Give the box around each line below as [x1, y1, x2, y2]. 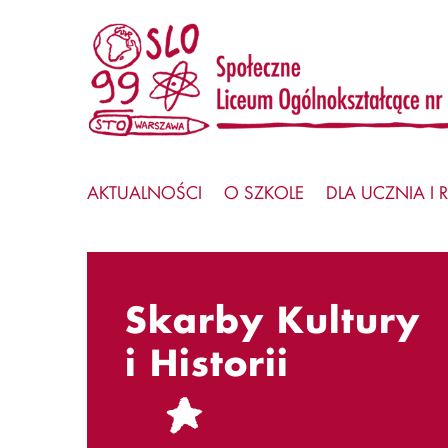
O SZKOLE [224, 180, 305, 203]
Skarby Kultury [125, 297, 420, 342]
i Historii [125, 340, 289, 385]
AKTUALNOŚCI [87, 180, 202, 203]
